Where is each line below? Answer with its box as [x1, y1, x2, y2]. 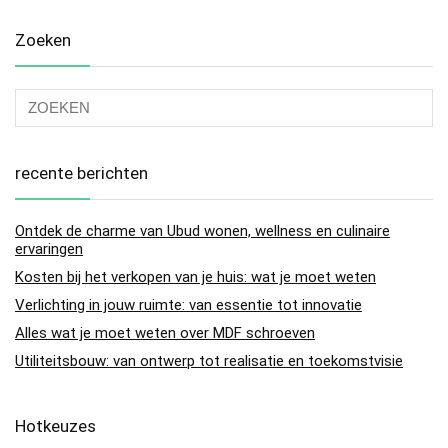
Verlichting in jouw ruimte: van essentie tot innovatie [15, 295, 362, 314]
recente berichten [15, 162, 148, 183]
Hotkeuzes [15, 415, 96, 436]
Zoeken [15, 29, 71, 50]
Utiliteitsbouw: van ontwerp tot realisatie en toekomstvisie [15, 351, 403, 370]
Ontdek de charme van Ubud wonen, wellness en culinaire [15, 221, 390, 240]
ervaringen [15, 239, 83, 258]
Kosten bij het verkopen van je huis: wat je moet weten [15, 267, 376, 286]
